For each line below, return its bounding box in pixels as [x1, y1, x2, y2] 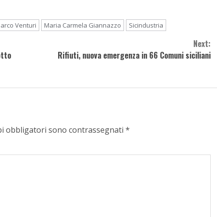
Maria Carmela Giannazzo [44, 21, 121, 30]
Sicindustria [129, 21, 163, 30]
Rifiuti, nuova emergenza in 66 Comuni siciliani [57, 49, 211, 61]
